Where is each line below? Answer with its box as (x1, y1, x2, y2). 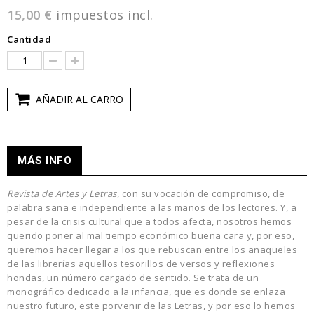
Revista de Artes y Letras (7, 187, 117, 200)
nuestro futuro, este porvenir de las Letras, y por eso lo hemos (7, 299, 296, 313)
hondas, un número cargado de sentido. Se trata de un (7, 271, 259, 285)
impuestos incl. (52, 6, 153, 24)
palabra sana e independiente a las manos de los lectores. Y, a (7, 201, 296, 214)
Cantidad (7, 33, 51, 46)
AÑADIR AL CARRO (36, 93, 123, 107)
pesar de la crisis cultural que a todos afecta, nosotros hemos (7, 215, 292, 228)
